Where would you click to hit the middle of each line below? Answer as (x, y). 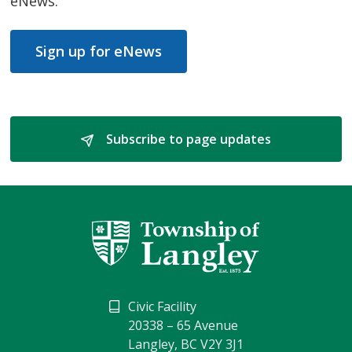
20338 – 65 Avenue (183, 326)
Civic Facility (162, 307)
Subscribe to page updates (187, 139)
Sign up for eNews (99, 51)
